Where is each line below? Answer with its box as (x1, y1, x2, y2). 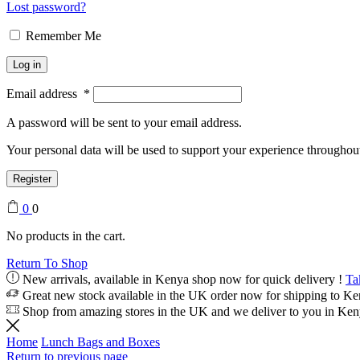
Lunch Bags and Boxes (41, 335, 160, 350)
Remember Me (26, 29, 101, 43)
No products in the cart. (6, 229, 125, 243)
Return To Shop (6, 256, 88, 271)
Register (13, 173, 51, 186)
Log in (13, 59, 41, 72)
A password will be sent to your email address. (6, 116, 242, 130)
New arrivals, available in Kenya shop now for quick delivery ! (22, 272, 342, 287)
